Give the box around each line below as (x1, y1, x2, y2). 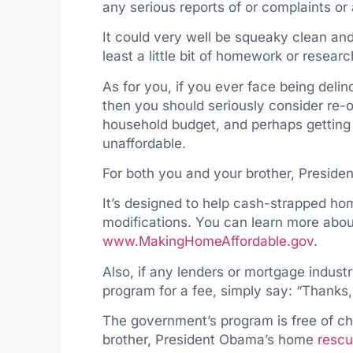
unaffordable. (102, 135, 186, 151)
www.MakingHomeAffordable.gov (102, 233, 314, 250)
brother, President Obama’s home (102, 332, 318, 348)
